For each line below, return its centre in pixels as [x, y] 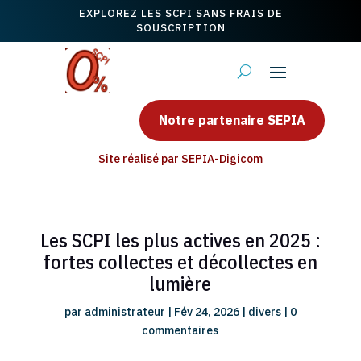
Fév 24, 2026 [206, 312]
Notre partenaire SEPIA [232, 120]
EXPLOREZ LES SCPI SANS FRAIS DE [180, 13]
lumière [180, 284]
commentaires [180, 330]
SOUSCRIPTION [180, 28]
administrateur [124, 312]
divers [264, 312]
